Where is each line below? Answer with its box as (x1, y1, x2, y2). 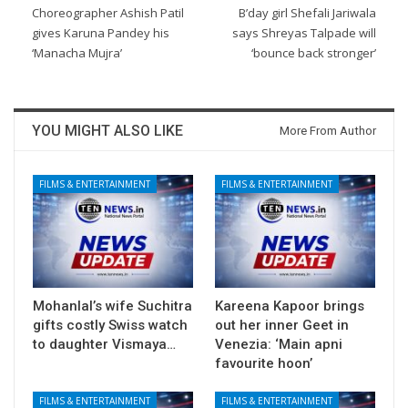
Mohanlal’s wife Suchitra (33, 297, 192, 314)
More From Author (280, 124, 376, 138)
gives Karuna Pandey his (32, 25, 169, 42)
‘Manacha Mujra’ (32, 45, 122, 62)
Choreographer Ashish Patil (32, 5, 184, 22)
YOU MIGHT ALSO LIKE (32, 122, 183, 140)
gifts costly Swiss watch (33, 316, 188, 333)
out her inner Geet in (215, 316, 349, 333)
